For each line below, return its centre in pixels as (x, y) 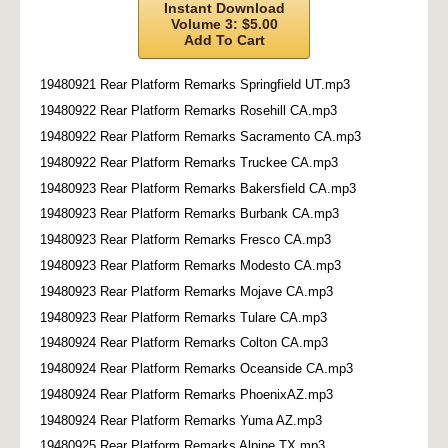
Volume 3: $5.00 (224, 23)
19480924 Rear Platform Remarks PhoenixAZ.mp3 (186, 394)
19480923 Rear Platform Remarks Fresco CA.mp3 (185, 240)
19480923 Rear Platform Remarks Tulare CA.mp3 (183, 317)
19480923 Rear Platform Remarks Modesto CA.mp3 (190, 265)
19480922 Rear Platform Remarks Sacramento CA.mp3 (200, 137)
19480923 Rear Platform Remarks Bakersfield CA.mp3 (198, 188)
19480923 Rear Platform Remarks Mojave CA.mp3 (186, 291)
